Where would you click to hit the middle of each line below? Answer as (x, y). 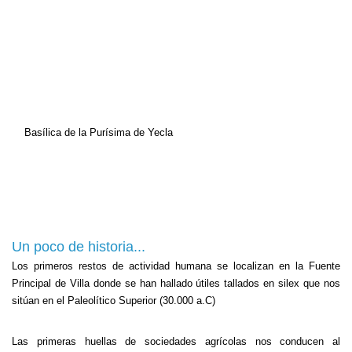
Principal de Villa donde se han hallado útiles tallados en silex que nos (176, 283)
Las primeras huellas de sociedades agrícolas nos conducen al (176, 341)
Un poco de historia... (79, 247)
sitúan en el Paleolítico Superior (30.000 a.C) (114, 301)
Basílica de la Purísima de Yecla (99, 132)
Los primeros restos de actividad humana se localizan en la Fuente (176, 266)
